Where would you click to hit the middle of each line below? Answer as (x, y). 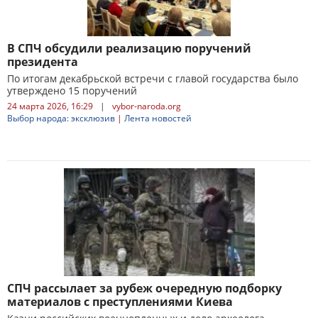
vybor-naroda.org (147, 106)
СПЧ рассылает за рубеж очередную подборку (144, 288)
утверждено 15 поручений (72, 91)
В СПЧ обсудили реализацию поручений (129, 48)
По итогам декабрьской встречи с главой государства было (153, 78)
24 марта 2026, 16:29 (50, 106)
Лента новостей (158, 118)
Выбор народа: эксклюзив (61, 118)
